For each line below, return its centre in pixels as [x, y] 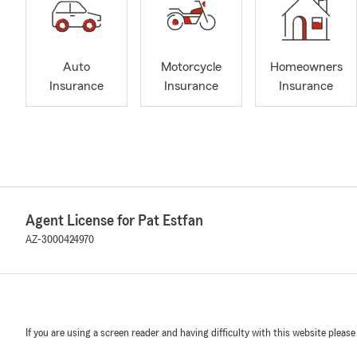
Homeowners [306, 67]
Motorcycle [191, 67]
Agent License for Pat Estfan [114, 221]
